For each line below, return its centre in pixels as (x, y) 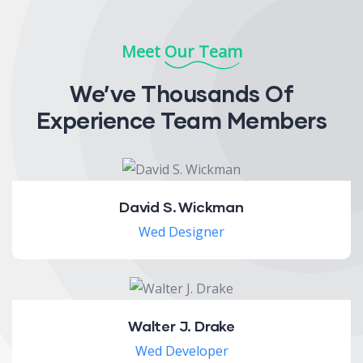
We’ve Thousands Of (181, 94)
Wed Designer (181, 232)
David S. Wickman (181, 207)
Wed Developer (181, 351)
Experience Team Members (181, 120)
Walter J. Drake (181, 326)
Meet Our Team (181, 52)
